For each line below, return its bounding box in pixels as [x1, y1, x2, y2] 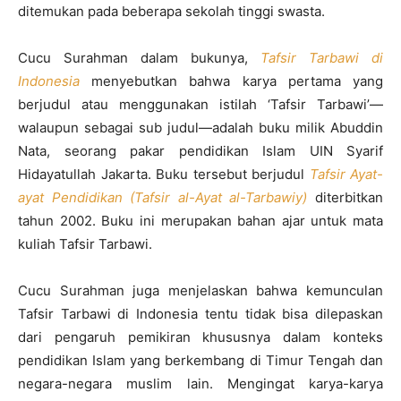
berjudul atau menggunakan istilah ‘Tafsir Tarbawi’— [18, 96, 383, 114]
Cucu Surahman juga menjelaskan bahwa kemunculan [18, 282, 383, 300]
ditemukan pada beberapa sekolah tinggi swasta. [18, 3, 325, 21]
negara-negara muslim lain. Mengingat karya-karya [18, 375, 383, 393]
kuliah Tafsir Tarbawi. [18, 235, 152, 253]
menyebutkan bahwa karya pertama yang [91, 73, 384, 90]
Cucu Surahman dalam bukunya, [18, 49, 260, 67]
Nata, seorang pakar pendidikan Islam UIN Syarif [18, 142, 383, 160]
